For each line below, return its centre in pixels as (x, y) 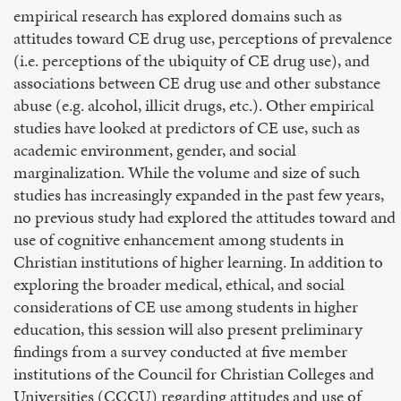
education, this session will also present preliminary (188, 329)
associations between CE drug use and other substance (197, 83)
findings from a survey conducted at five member (180, 351)
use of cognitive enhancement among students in (179, 239)
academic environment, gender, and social (155, 150)
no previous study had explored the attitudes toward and (205, 217)
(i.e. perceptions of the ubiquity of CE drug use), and (192, 60)
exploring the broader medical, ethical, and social (179, 284)
